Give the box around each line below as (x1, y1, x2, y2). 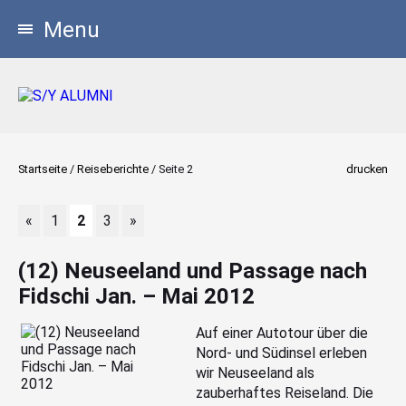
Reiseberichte (77, 162, 149, 176)
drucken (346, 162, 388, 176)
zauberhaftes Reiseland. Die (196, 384, 374, 401)
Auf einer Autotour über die (196, 324, 369, 342)
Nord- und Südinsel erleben (196, 344, 368, 362)
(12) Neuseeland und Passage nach (18, 258, 367, 284)
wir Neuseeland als (196, 364, 315, 382)
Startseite (18, 162, 67, 176)
